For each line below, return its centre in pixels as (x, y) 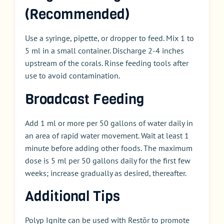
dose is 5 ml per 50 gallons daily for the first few (108, 160)
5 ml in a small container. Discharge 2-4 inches (104, 51)
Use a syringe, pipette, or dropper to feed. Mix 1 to (109, 38)
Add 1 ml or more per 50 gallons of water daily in (109, 123)
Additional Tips (72, 196)
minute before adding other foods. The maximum (109, 148)
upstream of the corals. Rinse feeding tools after (107, 63)
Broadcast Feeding (85, 99)
